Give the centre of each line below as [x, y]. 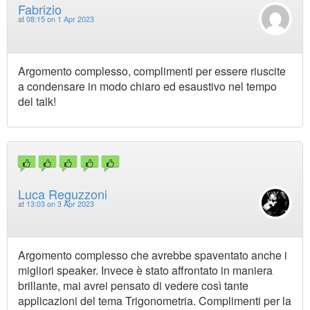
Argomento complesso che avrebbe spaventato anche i [153, 255]
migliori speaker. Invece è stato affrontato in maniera [145, 271]
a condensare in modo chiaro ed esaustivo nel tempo [147, 86]
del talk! [37, 101]
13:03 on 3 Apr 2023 [60, 203]
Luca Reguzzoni [63, 193]
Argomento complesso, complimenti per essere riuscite [152, 71]
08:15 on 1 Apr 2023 [60, 19]
